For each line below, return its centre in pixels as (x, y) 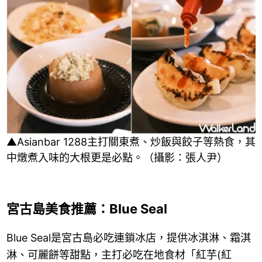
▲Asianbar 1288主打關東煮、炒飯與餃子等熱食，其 (131, 142)
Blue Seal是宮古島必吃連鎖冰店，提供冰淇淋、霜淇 (128, 238)
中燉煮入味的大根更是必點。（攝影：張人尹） (117, 158)
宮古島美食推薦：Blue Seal (87, 209)
